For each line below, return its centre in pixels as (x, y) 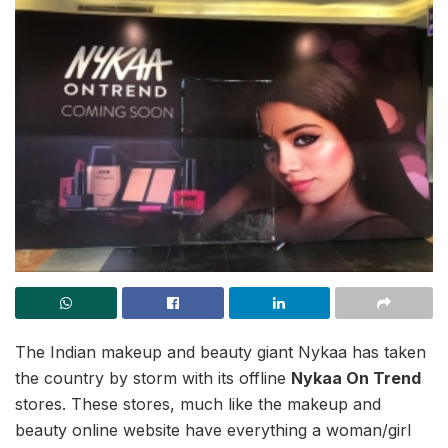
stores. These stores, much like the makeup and (198, 404)
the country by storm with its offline (153, 378)
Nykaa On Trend (356, 378)
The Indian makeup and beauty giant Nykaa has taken (220, 352)
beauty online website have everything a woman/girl (213, 430)
